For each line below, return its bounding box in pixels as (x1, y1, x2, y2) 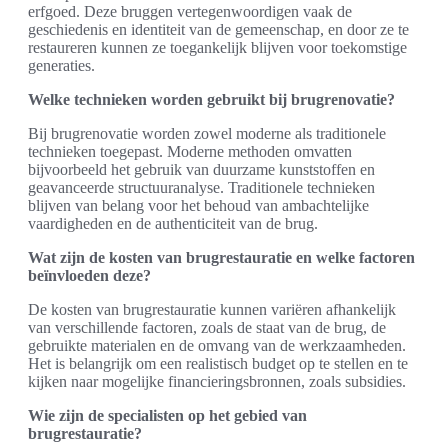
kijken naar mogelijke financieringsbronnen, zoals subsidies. (28, 372, 406, 390)
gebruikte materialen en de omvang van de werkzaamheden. (28, 336, 406, 354)
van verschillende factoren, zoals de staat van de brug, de (28, 318, 386, 336)
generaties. (28, 56, 95, 74)
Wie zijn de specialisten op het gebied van (28, 406, 307, 424)
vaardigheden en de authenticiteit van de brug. (28, 214, 318, 232)
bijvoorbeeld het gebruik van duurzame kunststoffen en (28, 160, 375, 178)
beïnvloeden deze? (28, 266, 151, 284)
